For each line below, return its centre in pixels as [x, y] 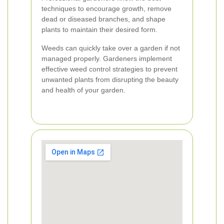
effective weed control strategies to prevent [109, 69]
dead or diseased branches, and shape [103, 19]
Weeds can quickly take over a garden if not [111, 48]
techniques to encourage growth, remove [106, 8]
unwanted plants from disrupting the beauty [110, 79]
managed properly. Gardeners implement [107, 58]
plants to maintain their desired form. [99, 29]
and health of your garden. [83, 90]
